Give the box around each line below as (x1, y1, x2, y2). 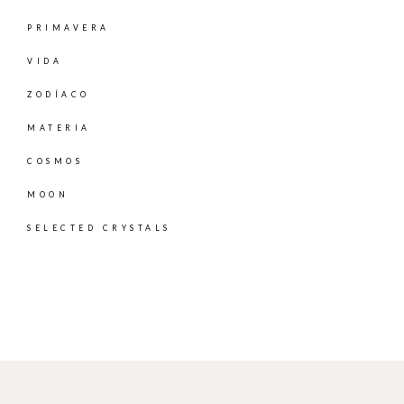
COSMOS (27, 157, 83, 167)
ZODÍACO (27, 90, 90, 100)
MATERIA (27, 124, 91, 133)
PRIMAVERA (27, 23, 110, 33)
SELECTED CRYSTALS (27, 224, 171, 234)
